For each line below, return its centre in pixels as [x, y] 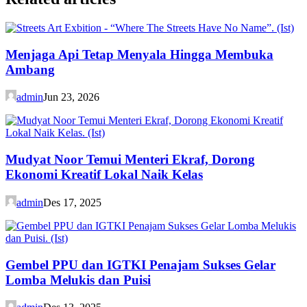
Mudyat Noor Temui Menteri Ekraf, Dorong [130, 160]
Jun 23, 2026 [71, 97]
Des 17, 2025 [72, 202]
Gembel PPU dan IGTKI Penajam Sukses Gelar [140, 265]
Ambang [30, 69]
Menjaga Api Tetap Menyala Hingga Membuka [139, 54]
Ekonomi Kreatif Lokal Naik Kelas [104, 175]
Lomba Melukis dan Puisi [78, 280]
